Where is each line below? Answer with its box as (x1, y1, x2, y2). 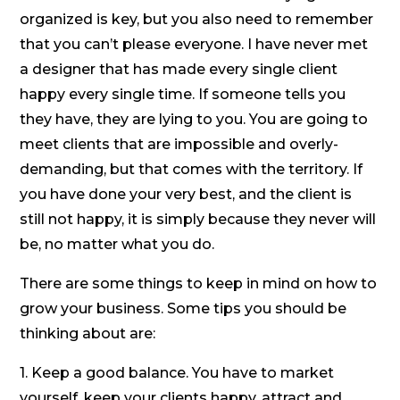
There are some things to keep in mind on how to (20, 275, 378, 293)
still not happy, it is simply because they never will (20, 211, 377, 229)
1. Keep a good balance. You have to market (20, 364, 335, 382)
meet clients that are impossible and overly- (20, 136, 339, 154)
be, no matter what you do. (20, 236, 215, 254)
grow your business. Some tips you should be (20, 300, 347, 318)
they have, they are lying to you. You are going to (20, 111, 369, 129)
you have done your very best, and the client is (20, 186, 353, 204)
